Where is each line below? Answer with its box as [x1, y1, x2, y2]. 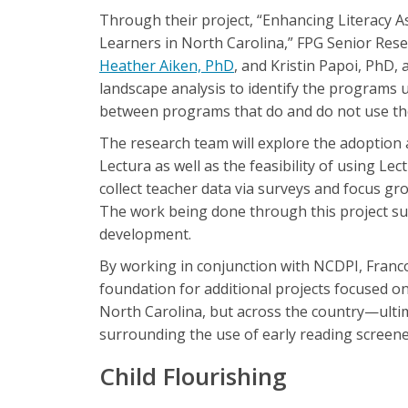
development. [99, 224, 191, 244]
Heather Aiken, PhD [99, 56, 234, 76]
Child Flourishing [99, 360, 287, 393]
